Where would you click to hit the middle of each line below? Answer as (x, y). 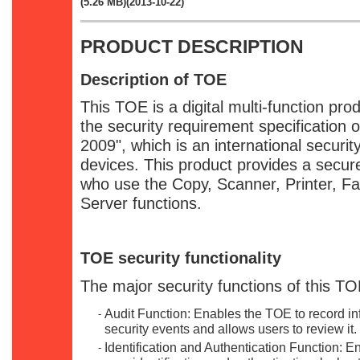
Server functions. (141, 203)
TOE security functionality (181, 258)
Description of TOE (153, 79)
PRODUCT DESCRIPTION (192, 47)
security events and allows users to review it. (231, 328)
